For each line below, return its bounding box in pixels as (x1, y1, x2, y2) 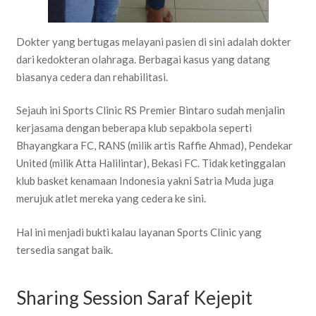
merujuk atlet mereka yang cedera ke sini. (16, 192, 206, 205)
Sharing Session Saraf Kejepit (16, 286, 253, 310)
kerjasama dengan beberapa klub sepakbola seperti (16, 121, 252, 135)
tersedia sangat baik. (16, 243, 113, 256)
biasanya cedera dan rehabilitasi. (16, 70, 168, 83)
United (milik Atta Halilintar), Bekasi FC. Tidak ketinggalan (16, 157, 286, 170)
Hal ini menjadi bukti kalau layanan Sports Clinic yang (16, 225, 262, 238)
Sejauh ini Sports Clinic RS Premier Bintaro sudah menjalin (16, 104, 285, 117)
